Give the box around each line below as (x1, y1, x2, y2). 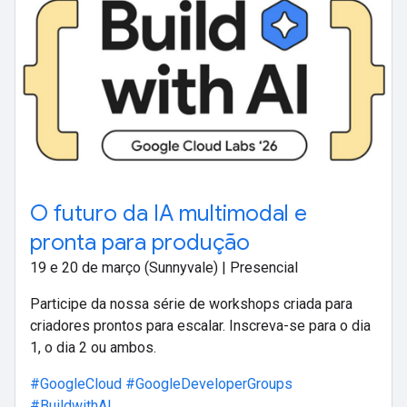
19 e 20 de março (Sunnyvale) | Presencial (30, 258, 298, 276)
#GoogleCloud (30, 374, 125, 392)
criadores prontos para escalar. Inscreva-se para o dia (30, 316, 371, 334)
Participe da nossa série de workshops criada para (30, 294, 352, 313)
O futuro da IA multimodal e (30, 199, 307, 227)
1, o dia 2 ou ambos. (30, 338, 156, 356)
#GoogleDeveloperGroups (125, 374, 293, 392)
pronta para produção (30, 228, 250, 256)
